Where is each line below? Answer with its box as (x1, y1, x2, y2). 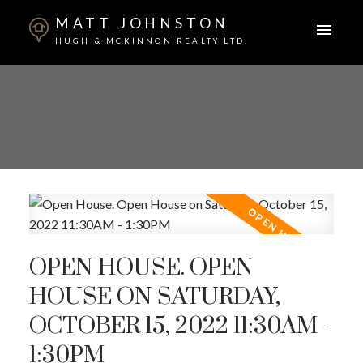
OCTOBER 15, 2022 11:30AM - (28, 312, 330, 342)
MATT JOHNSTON (54, 14, 230, 32)
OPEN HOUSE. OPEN (28, 254, 254, 284)
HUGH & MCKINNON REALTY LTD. (54, 36, 250, 45)
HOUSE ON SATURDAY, (28, 283, 280, 313)
